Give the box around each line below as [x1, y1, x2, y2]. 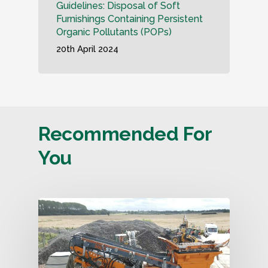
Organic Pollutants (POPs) [56, 26, 172, 38]
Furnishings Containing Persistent [56, 13, 203, 25]
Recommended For [38, 122, 212, 145]
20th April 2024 [56, 44, 118, 54]
